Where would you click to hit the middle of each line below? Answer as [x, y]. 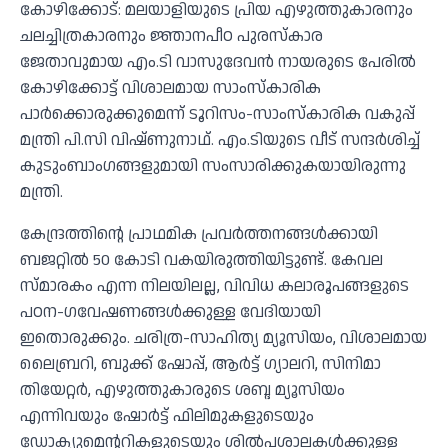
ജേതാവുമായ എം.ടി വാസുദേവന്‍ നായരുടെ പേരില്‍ [218, 62]
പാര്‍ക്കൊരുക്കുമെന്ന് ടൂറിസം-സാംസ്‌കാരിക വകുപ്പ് [217, 114]
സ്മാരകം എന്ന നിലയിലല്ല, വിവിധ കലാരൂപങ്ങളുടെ [214, 286]
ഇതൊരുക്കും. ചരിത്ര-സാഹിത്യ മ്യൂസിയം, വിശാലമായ [223, 338]
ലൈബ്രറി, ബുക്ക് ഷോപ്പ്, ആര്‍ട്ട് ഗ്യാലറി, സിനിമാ [200, 364]
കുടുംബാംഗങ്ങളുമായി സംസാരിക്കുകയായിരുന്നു [213, 166]
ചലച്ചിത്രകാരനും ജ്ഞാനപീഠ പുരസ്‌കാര [171, 36]
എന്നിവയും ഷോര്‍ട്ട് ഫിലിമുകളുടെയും [167, 416]
